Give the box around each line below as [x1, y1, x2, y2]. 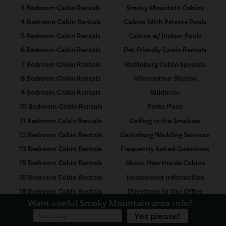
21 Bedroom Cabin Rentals [19, 201, 103, 211]
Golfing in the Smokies [130, 117, 201, 126]
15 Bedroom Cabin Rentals [19, 159, 103, 168]
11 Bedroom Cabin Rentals [20, 117, 102, 126]
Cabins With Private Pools [123, 18, 207, 27]
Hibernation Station [133, 74, 197, 84]
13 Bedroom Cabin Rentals [19, 145, 103, 154]
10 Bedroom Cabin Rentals [19, 102, 103, 112]
